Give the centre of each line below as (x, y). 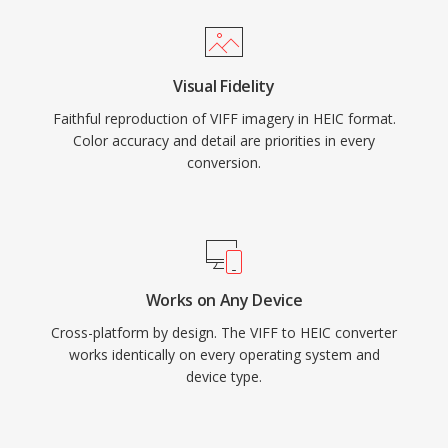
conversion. (224, 162)
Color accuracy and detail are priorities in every (224, 140)
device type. (224, 376)
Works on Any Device (224, 300)
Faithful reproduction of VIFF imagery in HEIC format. (224, 118)
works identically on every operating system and (224, 354)
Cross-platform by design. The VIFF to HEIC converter (224, 332)
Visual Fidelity (224, 86)
